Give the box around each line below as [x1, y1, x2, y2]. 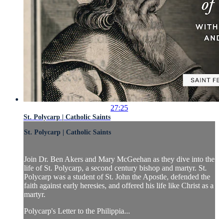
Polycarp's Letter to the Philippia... [24, 207, 130, 216]
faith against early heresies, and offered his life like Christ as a [24, 181, 214, 190]
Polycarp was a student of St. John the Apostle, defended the [24, 173, 210, 181]
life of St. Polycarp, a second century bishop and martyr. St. [24, 164, 207, 173]
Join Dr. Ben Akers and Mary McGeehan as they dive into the [24, 155, 215, 164]
